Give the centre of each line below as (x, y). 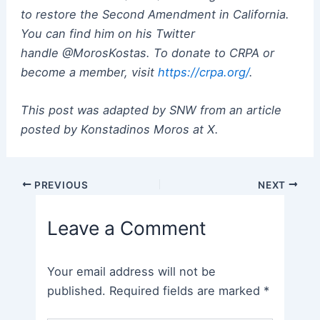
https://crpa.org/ (203, 72)
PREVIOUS (60, 185)
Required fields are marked (187, 291)
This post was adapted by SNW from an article (151, 110)
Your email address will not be (132, 272)
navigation (34, 202)
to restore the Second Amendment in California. (155, 14)
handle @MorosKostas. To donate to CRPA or (147, 52)
